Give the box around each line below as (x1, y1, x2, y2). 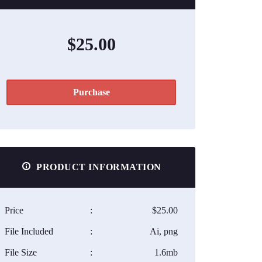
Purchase (73, 87, 110, 97)
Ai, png (150, 226, 178, 236)
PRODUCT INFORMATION (33, 162, 161, 172)
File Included (5, 226, 53, 236)
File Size (5, 247, 37, 257)
